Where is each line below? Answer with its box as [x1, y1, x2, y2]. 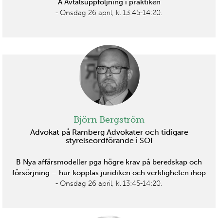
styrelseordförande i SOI [65, 136, 153, 145]
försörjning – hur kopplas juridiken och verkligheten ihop [12, 168, 206, 178]
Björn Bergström [73, 114, 145, 126]
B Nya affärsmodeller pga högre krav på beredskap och [16, 158, 202, 167]
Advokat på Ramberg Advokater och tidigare [30, 127, 188, 137]
